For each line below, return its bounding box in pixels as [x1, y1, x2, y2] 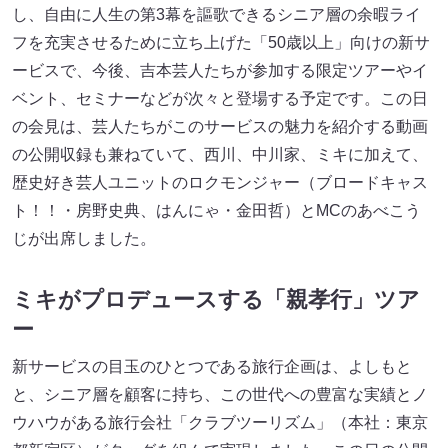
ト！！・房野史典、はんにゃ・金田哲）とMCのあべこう [12, 201, 421, 219]
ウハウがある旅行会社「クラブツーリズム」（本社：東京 [12, 413, 428, 431]
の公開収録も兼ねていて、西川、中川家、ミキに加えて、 [12, 145, 428, 163]
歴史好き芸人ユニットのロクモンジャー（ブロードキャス [12, 173, 428, 191]
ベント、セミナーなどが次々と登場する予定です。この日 [12, 89, 428, 107]
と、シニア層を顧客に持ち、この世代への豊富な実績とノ [12, 385, 428, 403]
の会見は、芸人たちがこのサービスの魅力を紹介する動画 [12, 117, 428, 135]
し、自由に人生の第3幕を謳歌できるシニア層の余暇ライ [12, 5, 421, 23]
